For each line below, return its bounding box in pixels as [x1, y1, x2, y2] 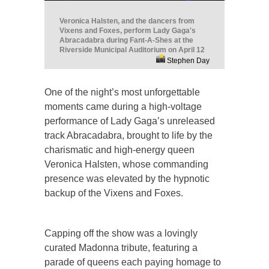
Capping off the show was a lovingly [44, 228, 198, 238]
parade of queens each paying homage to [44, 256, 221, 267]
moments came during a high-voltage [44, 101, 202, 112]
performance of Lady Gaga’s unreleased [44, 115, 215, 126]
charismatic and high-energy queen [44, 144, 195, 155]
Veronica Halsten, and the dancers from [59, 16, 195, 25]
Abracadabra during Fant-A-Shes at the [59, 35, 193, 44]
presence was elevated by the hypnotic [44, 173, 210, 184]
